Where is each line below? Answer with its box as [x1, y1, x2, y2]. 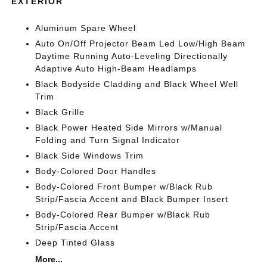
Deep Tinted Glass [35, 238, 116, 247]
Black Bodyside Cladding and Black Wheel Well [35, 79, 239, 89]
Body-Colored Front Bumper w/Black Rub [35, 182, 213, 191]
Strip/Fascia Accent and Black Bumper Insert [35, 194, 229, 204]
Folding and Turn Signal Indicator [35, 135, 181, 145]
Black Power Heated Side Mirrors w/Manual [35, 123, 223, 132]
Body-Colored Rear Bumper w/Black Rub [35, 210, 211, 219]
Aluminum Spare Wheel [35, 23, 136, 33]
